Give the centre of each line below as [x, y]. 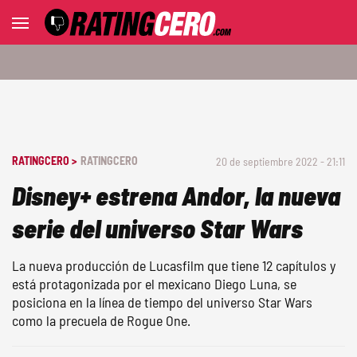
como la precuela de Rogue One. [101, 320]
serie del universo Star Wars [157, 228]
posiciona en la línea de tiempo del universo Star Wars [162, 302]
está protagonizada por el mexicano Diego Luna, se [154, 284]
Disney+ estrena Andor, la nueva [176, 195]
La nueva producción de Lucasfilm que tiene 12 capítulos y [174, 265]
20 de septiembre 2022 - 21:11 [280, 161]
